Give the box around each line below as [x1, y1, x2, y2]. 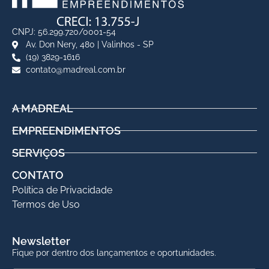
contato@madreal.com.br [25, 65, 125, 75]
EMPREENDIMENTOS [12, 124, 121, 138]
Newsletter [12, 235, 70, 248]
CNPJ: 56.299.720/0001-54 [12, 27, 116, 37]
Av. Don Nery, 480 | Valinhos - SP [25, 40, 154, 50]
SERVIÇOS [12, 147, 65, 160]
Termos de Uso [12, 199, 80, 211]
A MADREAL [12, 102, 73, 115]
